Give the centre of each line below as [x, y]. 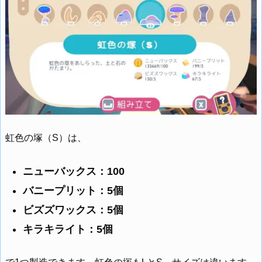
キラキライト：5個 [68, 229]
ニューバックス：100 [74, 171]
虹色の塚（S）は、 [46, 138]
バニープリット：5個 [73, 190]
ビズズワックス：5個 [73, 210]
